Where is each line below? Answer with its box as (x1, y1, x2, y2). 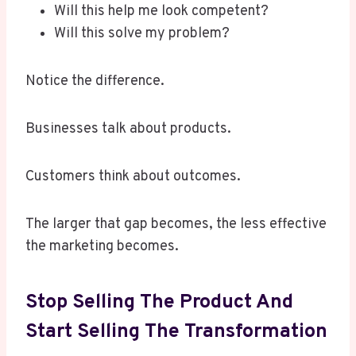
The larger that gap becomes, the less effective (25, 215, 327, 234)
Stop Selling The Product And (25, 289, 293, 315)
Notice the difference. (25, 72, 164, 91)
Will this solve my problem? (54, 25, 230, 44)
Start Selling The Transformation (25, 319, 327, 345)
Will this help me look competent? (54, 2, 269, 21)
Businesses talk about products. (25, 120, 231, 139)
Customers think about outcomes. (25, 168, 241, 187)
